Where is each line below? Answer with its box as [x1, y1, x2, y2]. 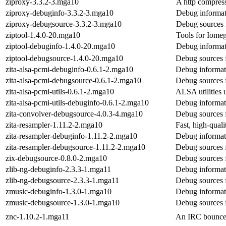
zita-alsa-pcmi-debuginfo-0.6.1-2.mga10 [6, 65, 133, 74]
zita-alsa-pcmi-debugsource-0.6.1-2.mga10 [6, 76, 141, 85]
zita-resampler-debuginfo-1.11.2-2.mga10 [6, 131, 137, 140]
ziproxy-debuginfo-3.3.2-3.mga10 [6, 8, 114, 17]
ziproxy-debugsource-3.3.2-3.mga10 [6, 19, 122, 28]
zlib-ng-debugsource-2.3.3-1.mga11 [6, 176, 119, 185]
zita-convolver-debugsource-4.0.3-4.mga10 [6, 109, 143, 118]
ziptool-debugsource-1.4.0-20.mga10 [6, 53, 123, 63]
